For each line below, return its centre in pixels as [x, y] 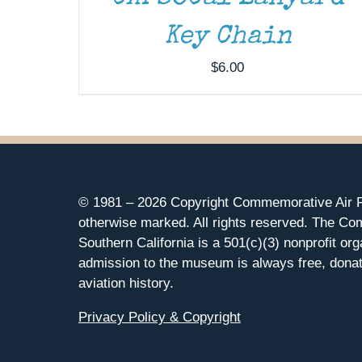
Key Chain [227, 37]
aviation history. [126, 283]
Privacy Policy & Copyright [160, 317]
